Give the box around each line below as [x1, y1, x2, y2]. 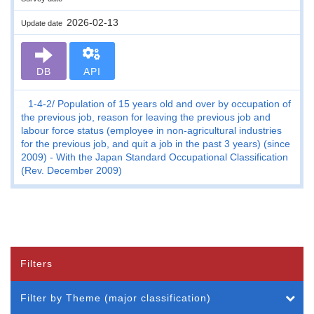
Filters [20, 257, 53, 269]
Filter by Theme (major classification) [20, 292, 211, 303]
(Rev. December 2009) [21, 164, 122, 176]
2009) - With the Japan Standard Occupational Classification [21, 151, 288, 163]
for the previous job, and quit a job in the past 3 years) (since [21, 137, 290, 149]
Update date [21, 18, 67, 27]
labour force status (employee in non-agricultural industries [21, 124, 282, 136]
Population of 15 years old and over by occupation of [57, 97, 291, 109]
